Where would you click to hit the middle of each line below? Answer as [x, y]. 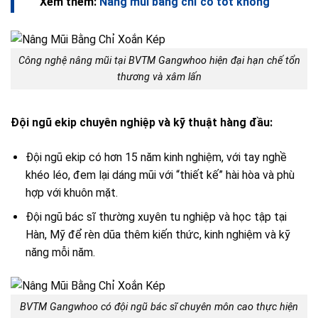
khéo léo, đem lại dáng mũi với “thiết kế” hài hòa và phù [160, 175]
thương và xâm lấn [159, 77]
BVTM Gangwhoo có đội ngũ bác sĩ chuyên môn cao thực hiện [159, 307]
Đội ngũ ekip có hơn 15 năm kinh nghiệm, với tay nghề [156, 157]
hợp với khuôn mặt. [71, 192]
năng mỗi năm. [60, 253]
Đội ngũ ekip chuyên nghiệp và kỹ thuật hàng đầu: [142, 122]
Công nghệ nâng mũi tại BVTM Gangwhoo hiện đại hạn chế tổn [159, 61]
